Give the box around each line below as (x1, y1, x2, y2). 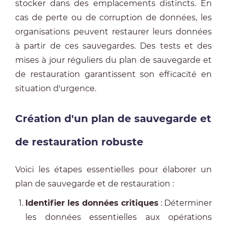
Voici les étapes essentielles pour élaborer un (15, 165, 212, 174)
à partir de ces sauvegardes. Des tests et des (15, 41, 212, 51)
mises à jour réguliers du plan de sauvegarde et (15, 55, 212, 65)
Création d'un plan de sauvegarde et (15, 112, 211, 125)
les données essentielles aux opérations (25, 212, 212, 222)
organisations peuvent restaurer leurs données (15, 27, 212, 36)
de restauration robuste (15, 136, 143, 148)
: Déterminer (159, 198, 212, 208)
